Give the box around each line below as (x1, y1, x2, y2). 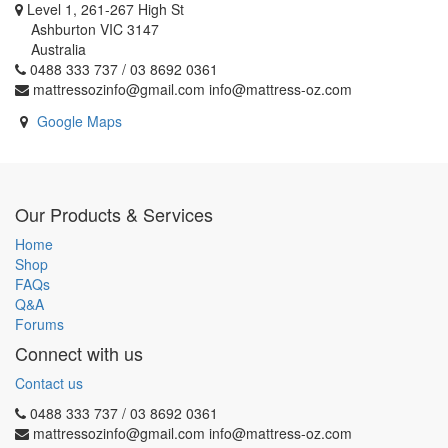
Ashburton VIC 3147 (15, 19, 159, 39)
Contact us (15, 373, 83, 393)
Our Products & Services (15, 201, 213, 227)
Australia (15, 39, 86, 59)
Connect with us (15, 340, 143, 366)
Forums (15, 314, 64, 334)
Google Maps (37, 111, 122, 131)
